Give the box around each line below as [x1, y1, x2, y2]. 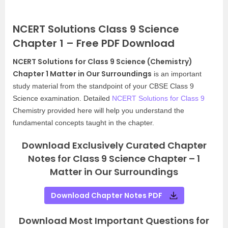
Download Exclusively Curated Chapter [21, 139, 207, 152]
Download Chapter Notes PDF [50, 190, 162, 201]
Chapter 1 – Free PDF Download [13, 36, 175, 50]
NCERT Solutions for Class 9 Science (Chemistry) [13, 56, 192, 67]
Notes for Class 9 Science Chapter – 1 [28, 152, 200, 165]
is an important [152, 70, 202, 78]
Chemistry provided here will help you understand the [13, 106, 184, 115]
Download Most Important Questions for [19, 214, 209, 227]
